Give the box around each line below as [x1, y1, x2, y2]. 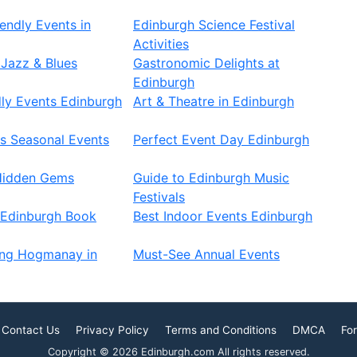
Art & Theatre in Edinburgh [133, 93, 294, 109]
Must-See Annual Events [133, 246, 280, 262]
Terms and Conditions [165, 324, 277, 336]
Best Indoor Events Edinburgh [133, 208, 312, 224]
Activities [133, 36, 189, 52]
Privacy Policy [76, 324, 149, 336]
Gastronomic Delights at [133, 55, 280, 71]
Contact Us [2, 324, 60, 336]
